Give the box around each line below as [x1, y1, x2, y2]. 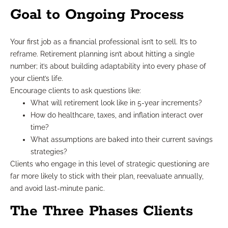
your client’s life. [10, 74, 63, 82]
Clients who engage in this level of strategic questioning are [10, 159, 209, 168]
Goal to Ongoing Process [10, 5, 184, 24]
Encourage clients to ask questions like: [10, 86, 141, 95]
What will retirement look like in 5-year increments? [31, 98, 202, 107]
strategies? [31, 147, 67, 156]
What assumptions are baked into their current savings [31, 135, 213, 144]
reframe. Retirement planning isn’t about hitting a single [10, 49, 194, 58]
